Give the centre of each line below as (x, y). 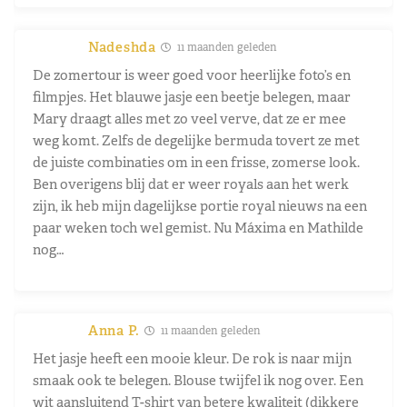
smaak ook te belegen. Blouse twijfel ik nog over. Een (198, 380)
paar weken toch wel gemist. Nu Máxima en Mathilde (198, 227)
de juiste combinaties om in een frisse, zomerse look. (196, 162)
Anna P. (114, 330)
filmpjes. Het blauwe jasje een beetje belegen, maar (192, 96)
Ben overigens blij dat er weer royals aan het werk (191, 184)
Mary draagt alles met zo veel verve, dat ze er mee (189, 118)
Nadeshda (122, 46)
